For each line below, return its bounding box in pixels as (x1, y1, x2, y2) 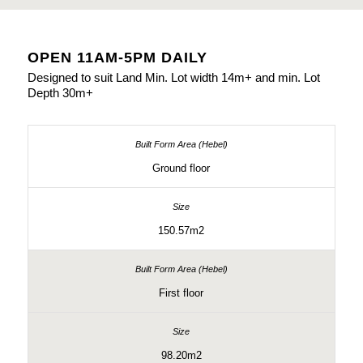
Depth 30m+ (27, 85, 93, 100)
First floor (159, 286, 204, 299)
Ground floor (152, 161, 211, 174)
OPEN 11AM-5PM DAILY (27, 49, 207, 66)
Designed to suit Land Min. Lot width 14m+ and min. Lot (27, 70, 320, 84)
